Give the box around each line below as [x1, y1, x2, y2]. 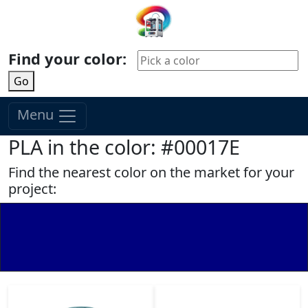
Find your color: [8, 48, 131, 69]
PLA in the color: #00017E [8, 133, 240, 160]
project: [8, 179, 56, 198]
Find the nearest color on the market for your [8, 163, 294, 181]
